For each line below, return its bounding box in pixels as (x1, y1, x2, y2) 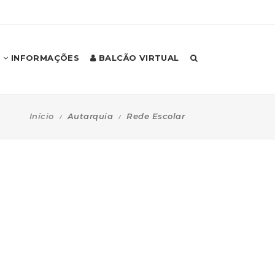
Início (29, 110, 54, 121)
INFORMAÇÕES (8, 53, 80, 63)
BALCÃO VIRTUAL (96, 53, 179, 63)
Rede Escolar (126, 110, 185, 121)
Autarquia (67, 110, 113, 121)
